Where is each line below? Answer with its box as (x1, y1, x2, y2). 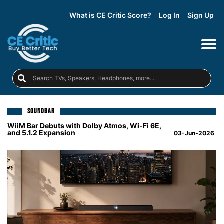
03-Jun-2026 (173, 129, 214, 137)
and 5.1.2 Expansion (7, 128, 75, 137)
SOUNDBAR (27, 106, 55, 115)
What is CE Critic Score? (69, 10, 151, 19)
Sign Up (187, 10, 214, 19)
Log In (159, 10, 180, 19)
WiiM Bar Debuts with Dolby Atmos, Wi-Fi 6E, (7, 121, 161, 130)
